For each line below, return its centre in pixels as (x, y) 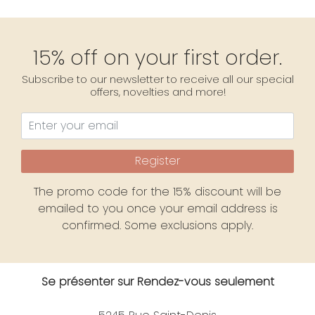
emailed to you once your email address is (157, 209)
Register (157, 161)
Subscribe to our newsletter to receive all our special (157, 79)
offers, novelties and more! (157, 91)
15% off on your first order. (157, 57)
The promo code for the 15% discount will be (157, 192)
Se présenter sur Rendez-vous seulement (157, 282)
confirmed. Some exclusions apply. (157, 226)
